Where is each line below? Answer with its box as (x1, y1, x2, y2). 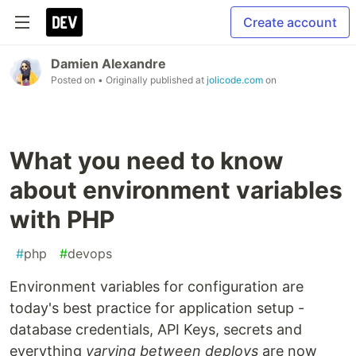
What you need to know (10, 146, 284, 175)
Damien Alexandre (51, 56, 166, 72)
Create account (243, 14, 337, 30)
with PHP (10, 205, 114, 234)
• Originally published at (98, 74, 207, 86)
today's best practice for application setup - (10, 300, 304, 316)
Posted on (51, 74, 98, 86)
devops (68, 246, 112, 261)
